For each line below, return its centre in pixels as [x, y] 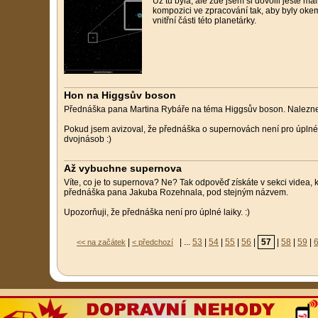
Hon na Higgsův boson [120, 95]
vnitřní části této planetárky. [204, 21]
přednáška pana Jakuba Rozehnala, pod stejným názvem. [176, 192]
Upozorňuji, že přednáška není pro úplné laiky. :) [157, 212]
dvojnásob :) [88, 139]
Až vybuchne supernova [123, 168]
